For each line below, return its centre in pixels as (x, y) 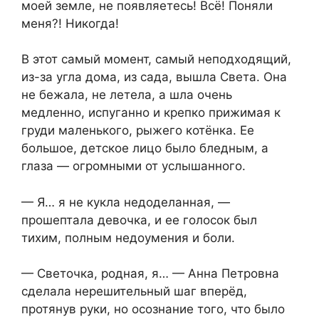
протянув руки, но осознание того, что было (153, 309)
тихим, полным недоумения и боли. (128, 237)
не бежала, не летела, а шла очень (127, 95)
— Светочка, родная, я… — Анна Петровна (150, 274)
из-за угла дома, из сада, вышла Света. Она (154, 77)
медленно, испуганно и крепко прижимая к (151, 113)
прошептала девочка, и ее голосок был (139, 220)
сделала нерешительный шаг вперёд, (134, 292)
